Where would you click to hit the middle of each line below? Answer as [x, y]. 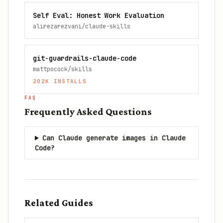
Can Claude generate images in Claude [114, 138]
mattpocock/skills [62, 69]
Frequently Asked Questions [88, 111]
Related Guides [59, 203]
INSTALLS [68, 81]
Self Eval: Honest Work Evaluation [99, 15]
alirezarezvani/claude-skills [82, 26]
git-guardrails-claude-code [85, 58]
